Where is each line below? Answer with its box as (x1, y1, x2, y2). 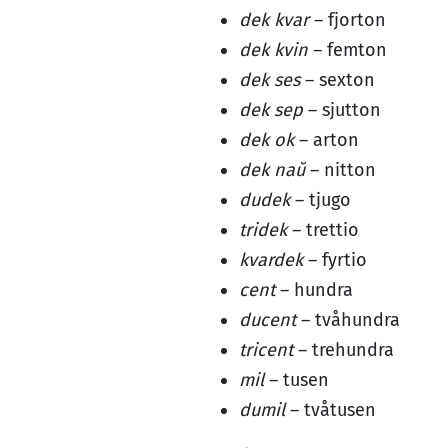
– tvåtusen (285, 399, 376, 421)
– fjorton (309, 9, 386, 31)
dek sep (239, 99, 303, 121)
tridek (239, 219, 287, 241)
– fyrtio (303, 249, 367, 271)
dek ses (239, 69, 300, 91)
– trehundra (293, 339, 394, 361)
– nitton (305, 159, 376, 181)
